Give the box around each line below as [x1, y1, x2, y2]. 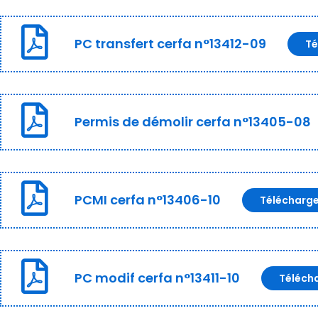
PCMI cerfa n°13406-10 [75, 190, 221, 209]
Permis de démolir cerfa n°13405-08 [75, 112, 312, 131]
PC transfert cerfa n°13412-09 [75, 34, 267, 53]
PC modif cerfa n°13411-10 [75, 268, 241, 287]
